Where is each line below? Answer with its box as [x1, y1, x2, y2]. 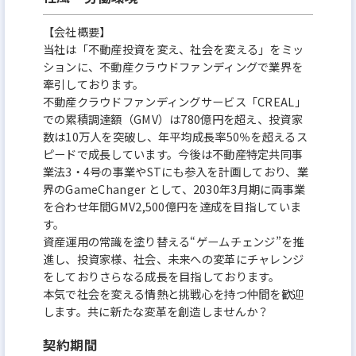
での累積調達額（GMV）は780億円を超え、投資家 [42, 110, 303, 128]
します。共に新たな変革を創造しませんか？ [42, 303, 269, 320]
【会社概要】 [42, 23, 111, 41]
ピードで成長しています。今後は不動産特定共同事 [42, 145, 304, 163]
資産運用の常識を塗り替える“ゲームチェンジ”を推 [42, 233, 304, 250]
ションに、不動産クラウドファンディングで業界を [42, 58, 304, 75]
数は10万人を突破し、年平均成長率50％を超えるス [42, 128, 308, 145]
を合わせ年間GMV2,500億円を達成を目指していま [42, 198, 302, 215]
